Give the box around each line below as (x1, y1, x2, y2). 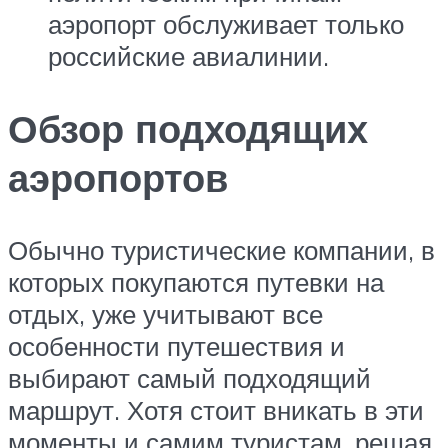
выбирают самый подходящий (8, 361, 371, 394)
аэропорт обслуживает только (48, 8, 404, 41)
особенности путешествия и (8, 329, 345, 362)
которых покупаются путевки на (8, 265, 384, 298)
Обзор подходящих (8, 103, 368, 153)
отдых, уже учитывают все (8, 297, 323, 330)
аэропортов (8, 152, 228, 202)
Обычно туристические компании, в (8, 233, 435, 266)
